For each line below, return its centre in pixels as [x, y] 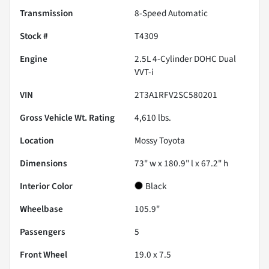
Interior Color [46, 186]
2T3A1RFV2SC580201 [176, 95]
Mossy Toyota [160, 140]
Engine [34, 59]
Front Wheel [44, 254]
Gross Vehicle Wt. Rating [67, 117]
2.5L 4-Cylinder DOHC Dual [185, 59]
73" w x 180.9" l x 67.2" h [181, 163]
